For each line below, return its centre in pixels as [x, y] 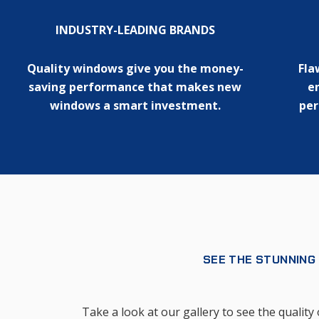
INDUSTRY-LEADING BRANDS [135, 30]
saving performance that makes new [135, 87]
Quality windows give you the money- [135, 68]
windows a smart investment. [135, 105]
